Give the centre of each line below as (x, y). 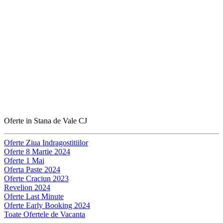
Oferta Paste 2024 (32, 170)
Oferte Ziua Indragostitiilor (46, 143)
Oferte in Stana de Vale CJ (46, 121)
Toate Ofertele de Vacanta (45, 215)
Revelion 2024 (27, 188)
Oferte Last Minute (34, 197)
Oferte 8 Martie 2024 (37, 152)
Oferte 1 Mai (24, 161)
